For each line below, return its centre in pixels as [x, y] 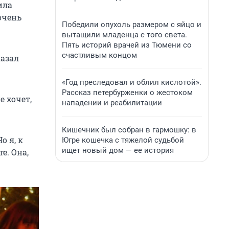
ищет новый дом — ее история [118, 150]
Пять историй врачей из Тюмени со [127, 45]
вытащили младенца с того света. [124, 35]
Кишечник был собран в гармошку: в [129, 130]
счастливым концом [99, 55]
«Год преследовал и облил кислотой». [132, 82]
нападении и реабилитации [112, 103]
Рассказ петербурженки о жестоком [127, 93]
